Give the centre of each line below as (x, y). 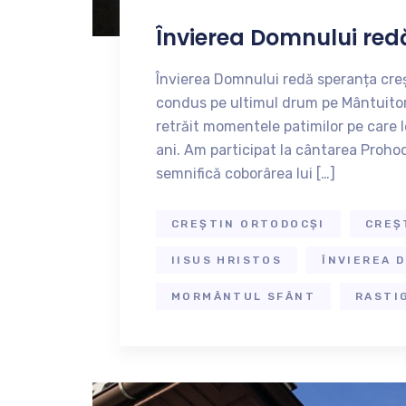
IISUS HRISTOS (227, 260)
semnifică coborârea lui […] (246, 174)
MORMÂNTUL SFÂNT (243, 296)
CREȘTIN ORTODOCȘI (248, 224)
